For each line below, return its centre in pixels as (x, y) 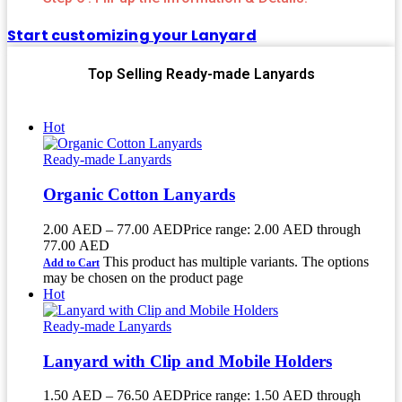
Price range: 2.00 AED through (272, 229)
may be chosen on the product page (143, 277)
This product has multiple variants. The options (236, 261)
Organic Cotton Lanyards (139, 195)
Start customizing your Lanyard (132, 36)
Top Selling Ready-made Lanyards (201, 74)
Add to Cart (71, 262)
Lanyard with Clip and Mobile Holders (188, 361)
